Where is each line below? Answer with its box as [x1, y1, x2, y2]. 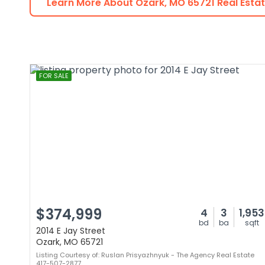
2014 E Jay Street [36, 225, 105, 237]
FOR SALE [39, 71, 69, 80]
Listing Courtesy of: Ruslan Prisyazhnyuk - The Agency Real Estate [36, 250, 254, 260]
